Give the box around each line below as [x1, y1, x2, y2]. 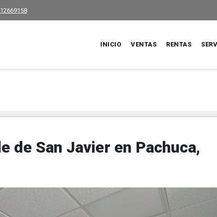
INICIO [100, 41, 122, 48]
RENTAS [166, 41, 192, 48]
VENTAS [131, 41, 157, 48]
